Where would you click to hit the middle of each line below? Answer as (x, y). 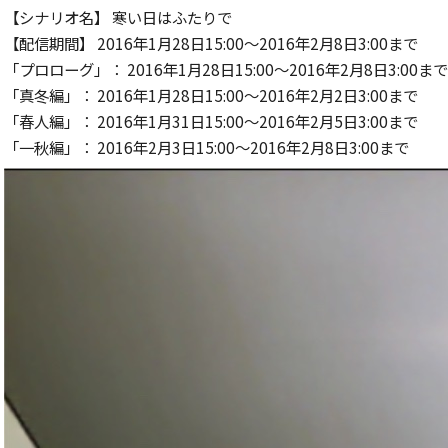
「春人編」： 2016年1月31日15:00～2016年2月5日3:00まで (211, 121)
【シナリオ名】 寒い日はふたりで (118, 17)
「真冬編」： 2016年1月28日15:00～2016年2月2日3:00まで (211, 95)
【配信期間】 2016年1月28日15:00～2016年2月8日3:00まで (211, 43)
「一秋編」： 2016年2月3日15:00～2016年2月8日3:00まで (206, 147)
